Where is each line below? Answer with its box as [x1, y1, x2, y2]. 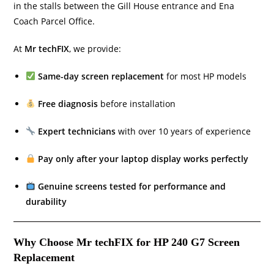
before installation [98, 97, 176, 109]
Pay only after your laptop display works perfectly [38, 152, 249, 165]
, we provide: [69, 42, 122, 54]
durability [26, 195, 67, 207]
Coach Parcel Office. [13, 15, 95, 27]
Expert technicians [38, 125, 116, 137]
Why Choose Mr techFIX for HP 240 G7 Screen [13, 235, 240, 248]
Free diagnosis [38, 97, 98, 109]
